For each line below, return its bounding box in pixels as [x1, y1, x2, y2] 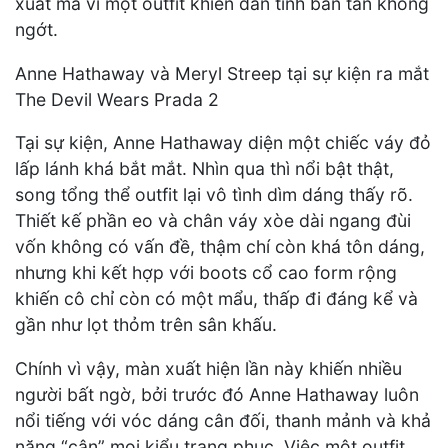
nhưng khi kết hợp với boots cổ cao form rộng [15, 262, 397, 284]
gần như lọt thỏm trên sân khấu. [15, 314, 277, 336]
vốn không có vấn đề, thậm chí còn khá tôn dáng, [15, 236, 425, 258]
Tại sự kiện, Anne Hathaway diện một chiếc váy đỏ [15, 132, 431, 154]
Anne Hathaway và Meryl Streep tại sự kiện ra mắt [15, 62, 429, 84]
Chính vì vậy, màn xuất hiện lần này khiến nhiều [15, 357, 402, 379]
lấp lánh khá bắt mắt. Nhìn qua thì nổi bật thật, [15, 158, 394, 180]
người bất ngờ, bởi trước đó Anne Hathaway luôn [15, 383, 419, 405]
